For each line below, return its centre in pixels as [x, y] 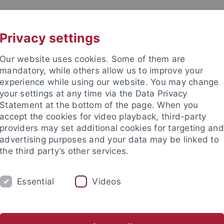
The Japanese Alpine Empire [173, 207]
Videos [106, 181]
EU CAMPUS [192, 182]
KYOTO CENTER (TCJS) [87, 182]
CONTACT [166, 18]
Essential [36, 181]
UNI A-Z [95, 18]
